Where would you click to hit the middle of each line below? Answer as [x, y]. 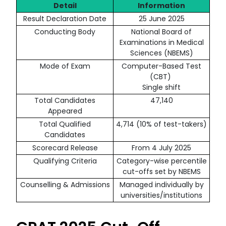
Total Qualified [65, 124]
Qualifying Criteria [65, 161]
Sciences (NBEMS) [161, 53]
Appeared [65, 111]
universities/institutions [161, 195]
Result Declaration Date [65, 19]
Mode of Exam [65, 66]
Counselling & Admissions [65, 185]
